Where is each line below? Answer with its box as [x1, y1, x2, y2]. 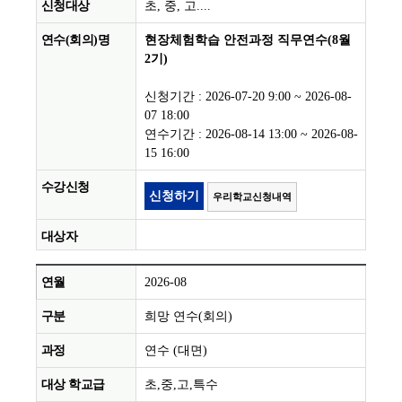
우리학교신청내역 [213, 191, 292, 203]
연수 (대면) [144, 344, 207, 358]
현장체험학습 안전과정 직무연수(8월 [144, 33, 351, 48]
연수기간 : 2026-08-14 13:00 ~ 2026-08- [144, 127, 358, 142]
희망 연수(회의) [144, 310, 232, 324]
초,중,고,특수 [144, 378, 218, 392]
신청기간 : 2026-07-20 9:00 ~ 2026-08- [144, 90, 352, 104]
